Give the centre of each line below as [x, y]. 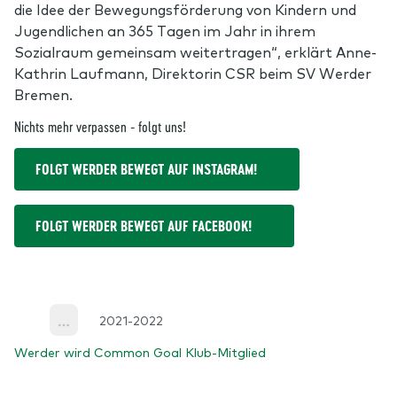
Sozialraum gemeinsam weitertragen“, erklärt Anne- [195, 51]
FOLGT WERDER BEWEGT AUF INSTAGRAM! [146, 169]
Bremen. [43, 93]
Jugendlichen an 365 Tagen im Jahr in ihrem [165, 30]
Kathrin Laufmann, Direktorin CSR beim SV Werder [193, 72]
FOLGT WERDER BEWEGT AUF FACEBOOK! [144, 226]
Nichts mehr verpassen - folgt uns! [100, 126]
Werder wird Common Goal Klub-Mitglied [140, 351]
